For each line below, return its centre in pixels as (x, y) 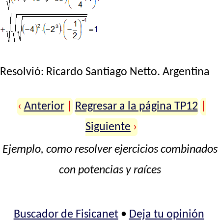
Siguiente (108, 127)
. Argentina (183, 72)
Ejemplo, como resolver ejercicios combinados (110, 150)
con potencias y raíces (110, 170)
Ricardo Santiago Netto (102, 72)
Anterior (44, 106)
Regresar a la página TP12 (136, 106)
